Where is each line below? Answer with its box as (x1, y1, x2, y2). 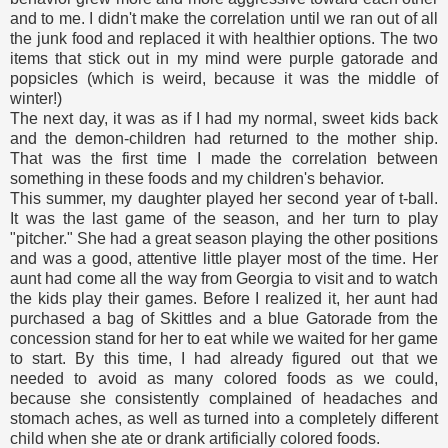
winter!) (10, 89, 62, 107)
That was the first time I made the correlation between (10, 149, 438, 167)
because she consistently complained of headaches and (10, 389, 438, 407)
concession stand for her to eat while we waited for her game (10, 329, 438, 347)
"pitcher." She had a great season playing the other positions (10, 229, 438, 247)
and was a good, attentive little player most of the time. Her (10, 249, 438, 267)
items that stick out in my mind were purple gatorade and (10, 49, 438, 67)
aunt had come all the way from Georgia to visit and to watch (10, 269, 438, 287)
